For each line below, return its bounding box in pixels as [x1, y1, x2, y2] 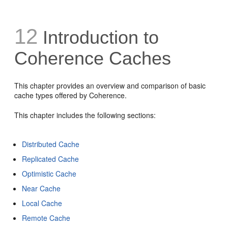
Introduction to [38, 26, 159, 48]
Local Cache [22, 197, 63, 208]
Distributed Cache [22, 138, 80, 149]
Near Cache [22, 183, 61, 193]
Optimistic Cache [22, 168, 77, 179]
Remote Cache [22, 212, 71, 223]
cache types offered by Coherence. [14, 90, 127, 100]
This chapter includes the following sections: [14, 109, 156, 120]
